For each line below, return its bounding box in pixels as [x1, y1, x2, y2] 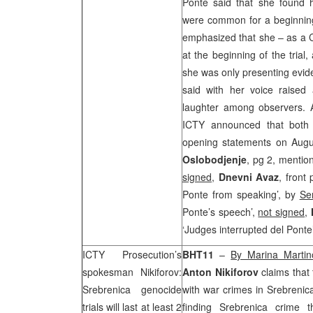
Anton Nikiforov [182, 265, 259, 279]
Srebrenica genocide [82, 282, 182, 296]
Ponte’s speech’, [182, 205, 259, 219]
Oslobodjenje [182, 152, 247, 166]
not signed [258, 205, 305, 219]
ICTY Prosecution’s [82, 247, 182, 261]
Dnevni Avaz [218, 170, 279, 184]
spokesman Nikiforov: [82, 265, 182, 279]
